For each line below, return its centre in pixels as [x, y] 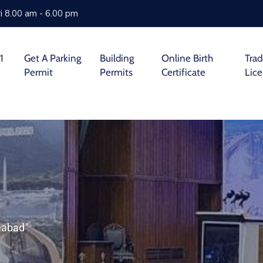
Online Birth [188, 58]
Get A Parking [53, 58]
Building [117, 58]
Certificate [184, 72]
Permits [117, 72]
